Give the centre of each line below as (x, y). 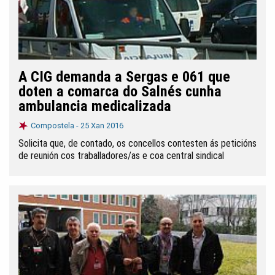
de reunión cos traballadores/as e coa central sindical (121, 156)
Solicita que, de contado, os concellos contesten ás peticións (137, 143)
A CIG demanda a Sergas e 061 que (124, 77)
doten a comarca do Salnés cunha (120, 91)
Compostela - (56, 126)
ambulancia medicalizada (95, 106)
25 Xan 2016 (102, 126)
